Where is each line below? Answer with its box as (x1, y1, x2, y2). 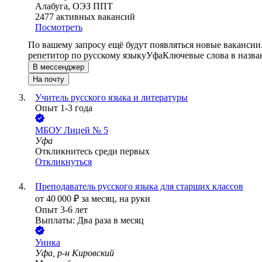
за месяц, (81, 194, 119, 204)
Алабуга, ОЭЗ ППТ (35, 1, 113, 12)
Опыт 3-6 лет (35, 205, 88, 215)
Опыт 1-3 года (35, 103, 92, 113)
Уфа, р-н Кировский (35, 248, 114, 258)
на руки (119, 194, 150, 204)
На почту (33, 75, 64, 84)
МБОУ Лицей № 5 (35, 125, 108, 136)
